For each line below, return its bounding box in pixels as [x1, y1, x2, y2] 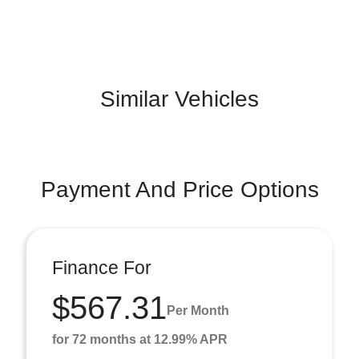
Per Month [167, 304, 229, 318]
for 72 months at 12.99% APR [52, 332, 228, 346]
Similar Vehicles [100, 86, 259, 111]
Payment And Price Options [40, 176, 319, 202]
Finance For [52, 256, 151, 278]
